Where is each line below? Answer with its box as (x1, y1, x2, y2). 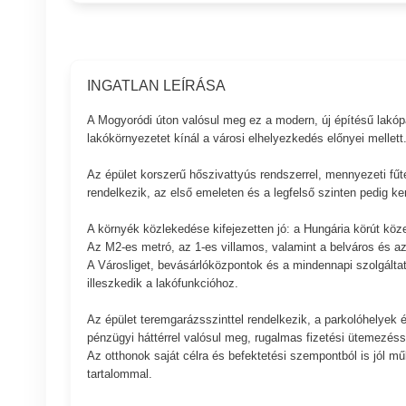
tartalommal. (86, 366, 152, 381)
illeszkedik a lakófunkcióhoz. (86, 275, 238, 290)
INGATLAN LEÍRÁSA (86, 77, 226, 93)
